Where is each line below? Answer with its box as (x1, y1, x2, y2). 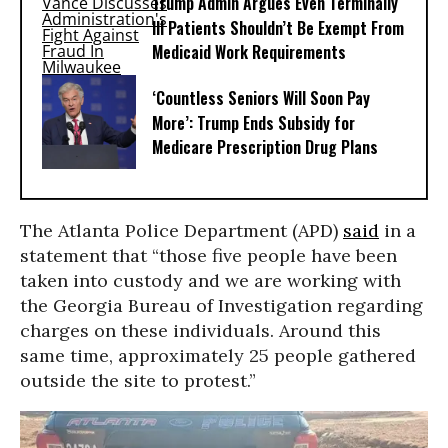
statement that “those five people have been (20, 244, 397, 267)
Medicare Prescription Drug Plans (152, 135, 378, 160)
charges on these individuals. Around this (20, 319, 381, 342)
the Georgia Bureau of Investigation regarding (20, 294, 423, 317)
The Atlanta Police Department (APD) (20, 219, 343, 242)
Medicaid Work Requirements (152, 40, 346, 65)
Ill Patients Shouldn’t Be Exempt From (152, 16, 404, 41)
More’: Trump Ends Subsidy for (152, 111, 355, 136)
